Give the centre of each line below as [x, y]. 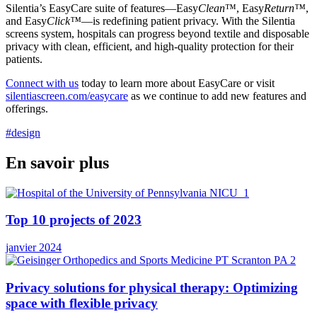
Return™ [285, 8]
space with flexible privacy [82, 303]
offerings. [27, 108]
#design [23, 132]
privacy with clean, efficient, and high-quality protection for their [150, 46]
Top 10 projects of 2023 [74, 220]
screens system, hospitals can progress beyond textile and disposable [157, 33]
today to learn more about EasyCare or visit [177, 83]
